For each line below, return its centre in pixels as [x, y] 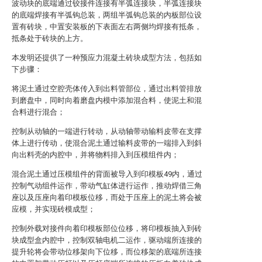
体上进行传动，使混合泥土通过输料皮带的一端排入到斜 [107, 143]
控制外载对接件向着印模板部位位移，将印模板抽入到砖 [107, 228]
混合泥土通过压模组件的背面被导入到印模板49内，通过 [107, 174]
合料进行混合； [38, 112]
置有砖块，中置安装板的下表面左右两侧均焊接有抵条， [107, 27]
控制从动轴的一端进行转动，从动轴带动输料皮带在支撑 [107, 131]
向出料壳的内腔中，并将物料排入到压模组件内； [95, 155]
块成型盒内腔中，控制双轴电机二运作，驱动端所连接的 [107, 240]
